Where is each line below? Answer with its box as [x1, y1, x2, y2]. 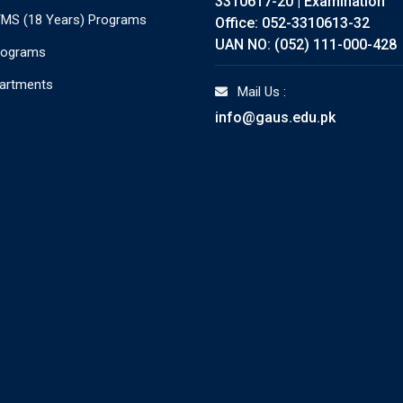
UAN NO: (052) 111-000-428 [215, 36, 397, 53]
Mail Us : [237, 84, 286, 100]
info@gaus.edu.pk [215, 109, 336, 126]
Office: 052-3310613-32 [215, 14, 370, 31]
